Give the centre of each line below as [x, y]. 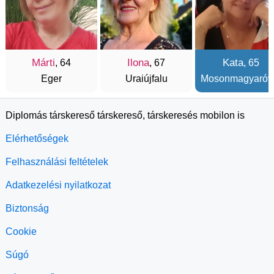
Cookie [21, 231]
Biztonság [27, 208]
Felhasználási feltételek [57, 162]
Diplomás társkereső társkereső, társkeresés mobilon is [125, 115]
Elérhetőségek [37, 139]
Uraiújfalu [146, 79]
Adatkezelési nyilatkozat [58, 185]
